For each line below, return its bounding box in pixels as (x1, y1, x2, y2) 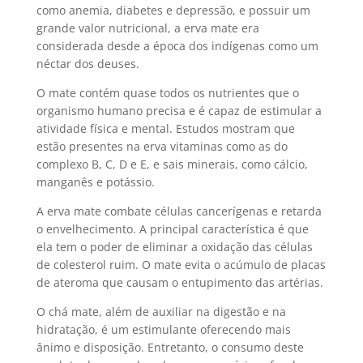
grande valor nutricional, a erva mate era (36, 20, 259, 36)
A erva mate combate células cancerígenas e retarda (36, 203, 322, 219)
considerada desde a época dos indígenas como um (36, 38, 318, 53)
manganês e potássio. (36, 174, 155, 190)
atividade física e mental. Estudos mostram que (36, 121, 295, 136)
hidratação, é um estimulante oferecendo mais (36, 322, 291, 337)
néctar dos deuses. (36, 56, 139, 71)
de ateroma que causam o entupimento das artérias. (36, 275, 323, 290)
